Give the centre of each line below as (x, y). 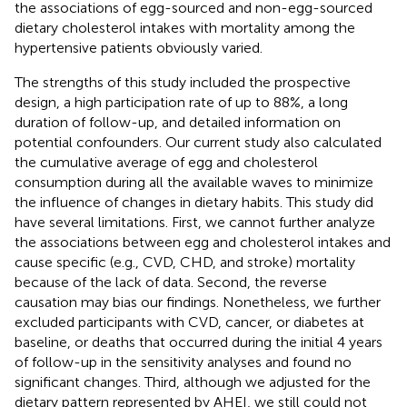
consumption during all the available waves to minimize (194, 182)
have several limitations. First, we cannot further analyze (195, 222)
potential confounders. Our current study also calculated (198, 142)
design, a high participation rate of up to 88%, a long (181, 102)
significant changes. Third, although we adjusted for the (193, 382)
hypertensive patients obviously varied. (139, 47)
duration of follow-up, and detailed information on (178, 122)
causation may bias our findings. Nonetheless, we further (198, 302)
